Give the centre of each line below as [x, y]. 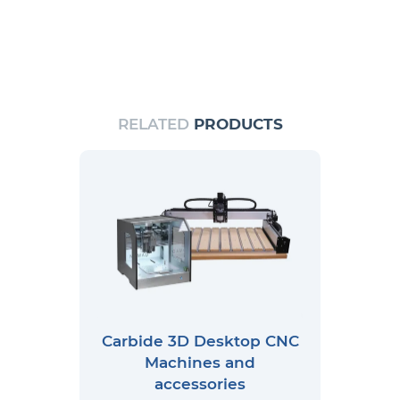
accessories [200, 384]
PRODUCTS [238, 125]
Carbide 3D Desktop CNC [200, 342]
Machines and [200, 363]
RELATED [155, 125]
